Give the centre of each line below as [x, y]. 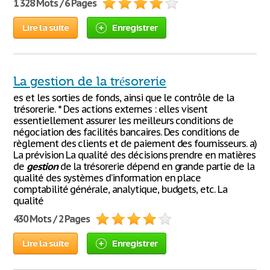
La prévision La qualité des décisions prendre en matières [134, 155]
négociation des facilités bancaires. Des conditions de [126, 132]
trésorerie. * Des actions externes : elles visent [111, 109]
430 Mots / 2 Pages [52, 219]
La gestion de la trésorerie [90, 81]
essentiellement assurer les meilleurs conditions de [123, 121]
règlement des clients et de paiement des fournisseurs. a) [135, 143]
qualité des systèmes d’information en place [107, 178]
